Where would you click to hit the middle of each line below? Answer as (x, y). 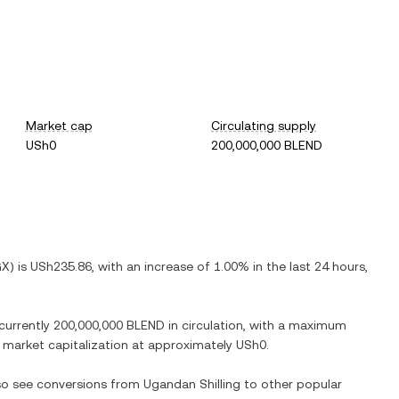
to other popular (291, 384)
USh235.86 (61, 266)
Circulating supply (264, 126)
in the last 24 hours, (309, 266)
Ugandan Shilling (192, 384)
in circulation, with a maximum (256, 325)
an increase (160, 266)
